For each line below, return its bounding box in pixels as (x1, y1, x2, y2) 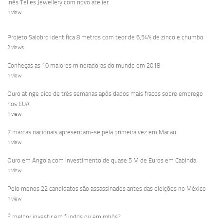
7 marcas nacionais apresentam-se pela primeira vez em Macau (7, 128, 176, 136)
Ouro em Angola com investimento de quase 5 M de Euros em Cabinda (7, 156, 196, 164)
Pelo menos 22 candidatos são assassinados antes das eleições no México (7, 184, 206, 192)
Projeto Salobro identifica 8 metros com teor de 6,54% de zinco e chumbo (7, 33, 203, 41)
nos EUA (7, 100, 30, 108)
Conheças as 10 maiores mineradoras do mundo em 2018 (7, 61, 160, 69)
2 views (7, 44, 24, 51)
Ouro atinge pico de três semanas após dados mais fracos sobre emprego (7, 90, 203, 97)
